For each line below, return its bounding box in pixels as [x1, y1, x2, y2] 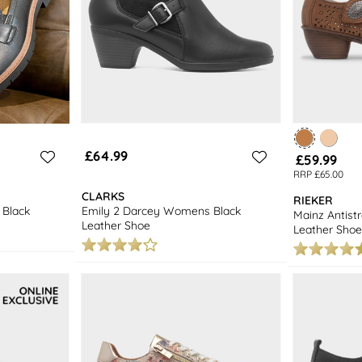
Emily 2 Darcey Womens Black [82, 203, 242, 218]
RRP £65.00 [293, 168, 344, 181]
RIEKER [293, 192, 333, 208]
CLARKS [82, 188, 125, 204]
